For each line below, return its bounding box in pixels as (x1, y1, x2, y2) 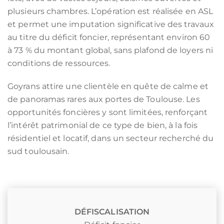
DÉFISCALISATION (74, 207, 150, 216)
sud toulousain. (7, 146, 69, 156)
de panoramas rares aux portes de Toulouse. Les (7, 94, 200, 104)
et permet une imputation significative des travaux (7, 19, 214, 29)
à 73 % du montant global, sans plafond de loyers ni (7, 45, 213, 55)
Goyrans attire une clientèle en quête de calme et (7, 81, 208, 91)
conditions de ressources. (7, 58, 110, 68)
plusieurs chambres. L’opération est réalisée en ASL (7, 6, 213, 16)
